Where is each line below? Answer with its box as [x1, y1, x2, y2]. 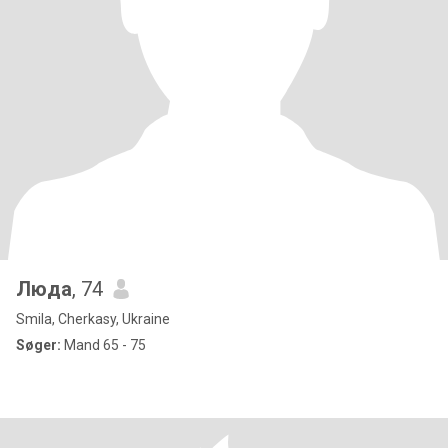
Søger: [16, 337, 61, 353]
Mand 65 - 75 [61, 337, 146, 353]
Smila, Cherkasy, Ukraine [16, 311, 170, 327]
